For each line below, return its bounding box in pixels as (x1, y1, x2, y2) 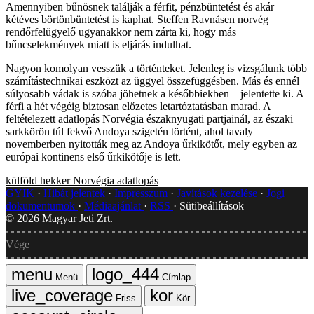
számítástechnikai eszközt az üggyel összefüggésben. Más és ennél (6, 74, 299, 87)
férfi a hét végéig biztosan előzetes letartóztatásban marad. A (6, 100, 271, 112)
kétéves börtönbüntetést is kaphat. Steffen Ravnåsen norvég (6, 13, 268, 25)
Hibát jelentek (43, 186, 108, 199)
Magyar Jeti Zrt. (39, 212, 113, 224)
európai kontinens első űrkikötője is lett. (6, 150, 181, 163)
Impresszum (114, 186, 170, 199)
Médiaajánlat (84, 199, 144, 212)
